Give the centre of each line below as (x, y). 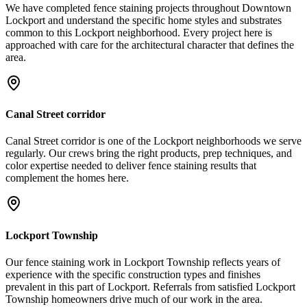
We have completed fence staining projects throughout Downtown (148, 8)
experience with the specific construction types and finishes (133, 274)
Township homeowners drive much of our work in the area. (134, 299)
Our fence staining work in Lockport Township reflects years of (143, 262)
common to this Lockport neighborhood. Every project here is (139, 32)
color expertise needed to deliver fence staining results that (131, 166)
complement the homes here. (67, 178)
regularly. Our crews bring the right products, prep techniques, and (149, 153)
